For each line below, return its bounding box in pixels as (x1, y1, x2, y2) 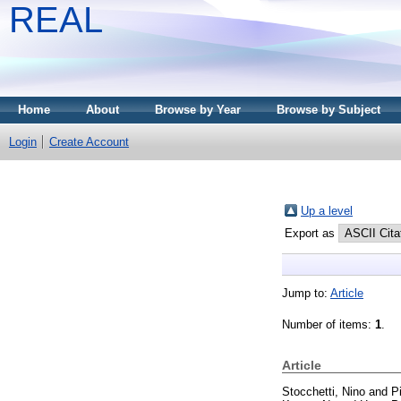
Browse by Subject (277, 103, 380, 116)
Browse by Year (155, 103, 241, 116)
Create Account (49, 135, 129, 149)
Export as (285, 226, 338, 240)
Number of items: (282, 317, 375, 331)
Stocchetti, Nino (282, 384, 365, 398)
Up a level (301, 203, 353, 218)
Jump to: (282, 286, 330, 300)
